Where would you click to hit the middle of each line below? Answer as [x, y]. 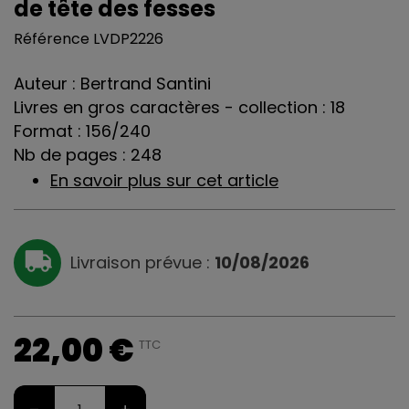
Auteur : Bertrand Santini [112, 84]
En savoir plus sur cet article [164, 181]
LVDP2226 [128, 39]
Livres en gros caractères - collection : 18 [179, 108]
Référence [52, 39]
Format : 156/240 [82, 131]
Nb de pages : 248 [88, 155]
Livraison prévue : [142, 263]
